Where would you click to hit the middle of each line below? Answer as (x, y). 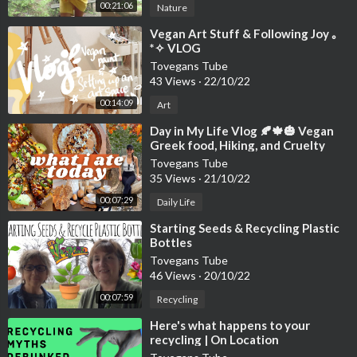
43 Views (174, 81)
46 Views (174, 276)
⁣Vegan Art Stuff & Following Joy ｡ (244, 34)
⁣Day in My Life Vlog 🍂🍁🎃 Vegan (242, 131)
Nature (172, 8)
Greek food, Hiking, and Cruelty (237, 145)
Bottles (171, 243)
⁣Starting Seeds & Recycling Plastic (245, 228)
